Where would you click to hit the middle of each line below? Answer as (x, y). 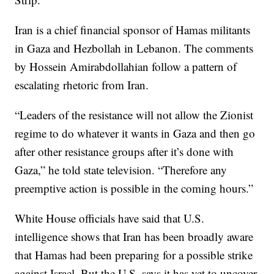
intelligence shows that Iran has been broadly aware (134, 236)
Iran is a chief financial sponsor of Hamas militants (133, 29)
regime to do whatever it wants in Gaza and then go (135, 133)
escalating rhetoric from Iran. (82, 84)
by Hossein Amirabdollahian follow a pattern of (126, 66)
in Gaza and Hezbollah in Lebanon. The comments (134, 48)
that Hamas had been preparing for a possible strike (134, 254)
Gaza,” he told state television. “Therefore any (121, 169)
